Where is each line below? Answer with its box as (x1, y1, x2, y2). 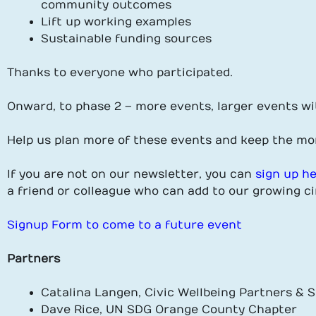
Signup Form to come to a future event (7, 219, 242, 231)
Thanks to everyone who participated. (7, 66, 233, 79)
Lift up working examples (41, 16, 191, 28)
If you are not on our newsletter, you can (7, 168, 255, 181)
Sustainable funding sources (41, 32, 212, 45)
